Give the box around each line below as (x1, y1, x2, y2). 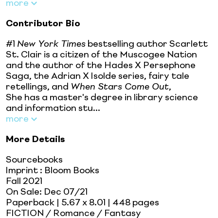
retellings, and (6, 82, 71, 91)
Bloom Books (44, 166, 99, 175)
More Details (6, 135, 65, 144)
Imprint (6, 166, 38, 175)
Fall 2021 (6, 177, 42, 186)
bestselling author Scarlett (86, 39, 208, 49)
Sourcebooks (6, 155, 63, 164)
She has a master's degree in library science (6, 93, 198, 102)
